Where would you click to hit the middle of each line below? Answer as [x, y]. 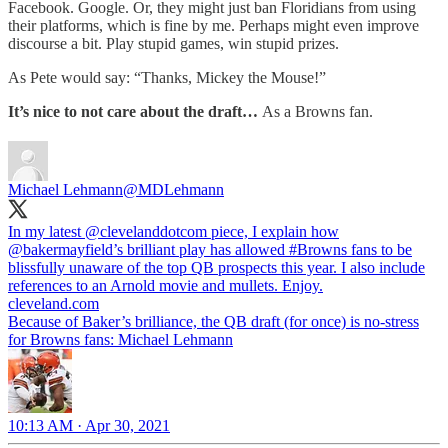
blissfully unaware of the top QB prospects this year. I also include [216, 267]
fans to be [379, 249]
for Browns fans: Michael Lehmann [120, 339]
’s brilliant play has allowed [201, 249]
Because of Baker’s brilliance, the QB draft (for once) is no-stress [213, 321]
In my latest [46, 231]
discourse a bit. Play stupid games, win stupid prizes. [173, 43]
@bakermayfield [60, 249]
